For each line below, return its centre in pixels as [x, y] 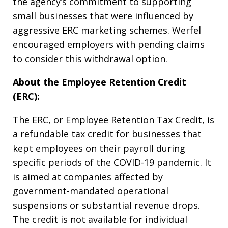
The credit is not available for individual [100, 219]
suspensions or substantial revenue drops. [106, 205]
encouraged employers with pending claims [109, 44]
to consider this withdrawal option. [90, 58]
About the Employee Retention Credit [99, 82]
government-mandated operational [91, 191]
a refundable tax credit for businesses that [107, 134]
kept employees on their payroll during [99, 148]
